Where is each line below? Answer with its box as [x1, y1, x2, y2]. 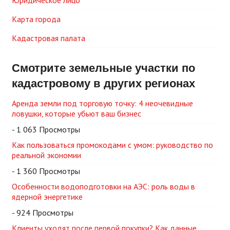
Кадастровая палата [12, 32, 85, 43]
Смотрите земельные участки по [12, 59, 195, 76]
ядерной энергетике [12, 191, 83, 202]
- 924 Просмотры [12, 207, 73, 218]
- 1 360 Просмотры [12, 165, 80, 176]
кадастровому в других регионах [12, 74, 195, 91]
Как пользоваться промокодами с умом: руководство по [12, 139, 213, 150]
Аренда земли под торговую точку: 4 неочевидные [12, 98, 193, 108]
